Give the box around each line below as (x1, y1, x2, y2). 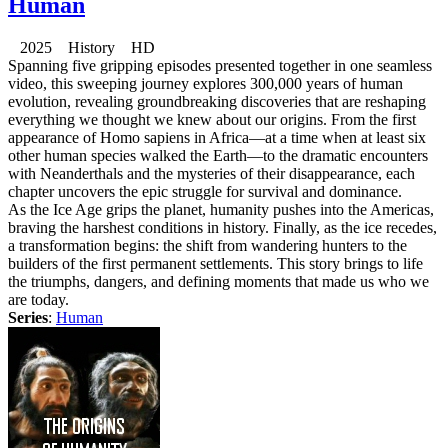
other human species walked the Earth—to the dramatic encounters (8, 146, 428, 164)
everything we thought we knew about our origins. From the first (8, 110, 416, 128)
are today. (8, 290, 69, 308)
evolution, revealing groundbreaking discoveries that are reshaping (8, 92, 426, 110)
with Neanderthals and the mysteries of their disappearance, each (8, 164, 415, 182)
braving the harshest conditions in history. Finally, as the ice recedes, (8, 218, 437, 236)
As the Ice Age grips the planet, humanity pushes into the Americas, (8, 200, 434, 218)
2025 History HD (8, 38, 155, 56)
